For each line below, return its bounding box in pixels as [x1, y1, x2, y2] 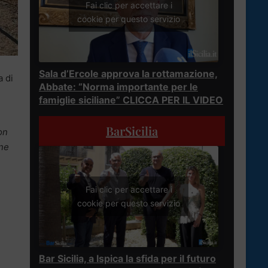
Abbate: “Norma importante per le [39, 80, 198, 93]
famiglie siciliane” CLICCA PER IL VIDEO [39, 93, 223, 106]
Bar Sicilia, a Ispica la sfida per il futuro [39, 252, 216, 264]
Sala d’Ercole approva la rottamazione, [39, 67, 218, 80]
